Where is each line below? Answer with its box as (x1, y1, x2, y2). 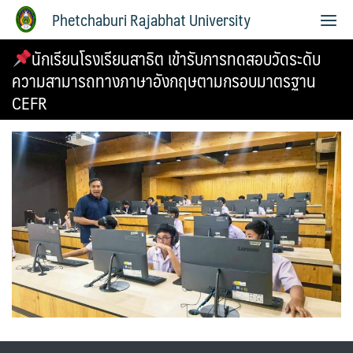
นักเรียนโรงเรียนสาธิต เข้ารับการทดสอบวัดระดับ (32, 43, 321, 72)
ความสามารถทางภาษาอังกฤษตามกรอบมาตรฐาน (12, 65, 316, 95)
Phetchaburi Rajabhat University (52, 6, 251, 33)
